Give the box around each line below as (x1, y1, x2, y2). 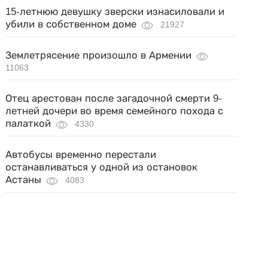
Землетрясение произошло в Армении (5, 50, 192, 61)
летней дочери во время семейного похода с (5, 105, 224, 117)
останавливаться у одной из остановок (5, 162, 198, 173)
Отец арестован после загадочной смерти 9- (5, 93, 223, 104)
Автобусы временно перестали (5, 149, 157, 160)
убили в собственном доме (5, 19, 137, 30)
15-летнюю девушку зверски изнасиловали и (5, 6, 225, 17)
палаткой (5, 118, 51, 129)
